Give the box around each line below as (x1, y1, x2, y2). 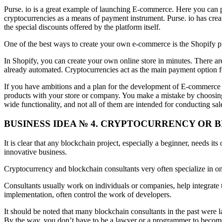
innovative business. (4, 147, 67, 156)
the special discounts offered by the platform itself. (4, 23, 161, 32)
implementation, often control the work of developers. (4, 190, 171, 199)
